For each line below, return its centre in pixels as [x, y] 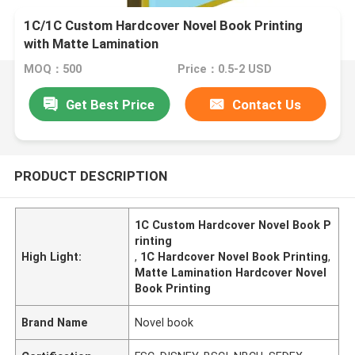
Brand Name [55, 322]
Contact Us [267, 104]
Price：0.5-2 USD [224, 69]
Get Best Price [111, 104]
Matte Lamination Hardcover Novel [231, 272]
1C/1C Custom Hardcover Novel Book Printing [164, 26]
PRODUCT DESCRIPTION [90, 176]
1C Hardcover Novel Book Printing [235, 256]
